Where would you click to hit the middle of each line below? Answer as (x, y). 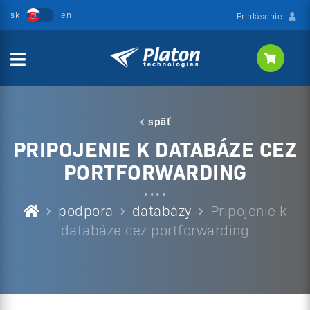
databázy (162, 210)
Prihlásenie (259, 16)
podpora (86, 210)
